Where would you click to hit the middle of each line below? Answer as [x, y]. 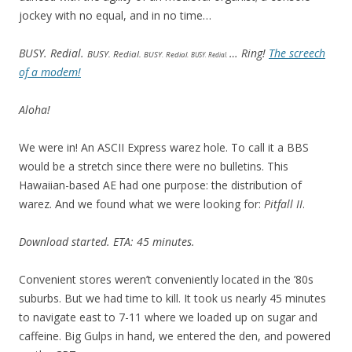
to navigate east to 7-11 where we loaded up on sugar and [168, 317]
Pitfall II [283, 204]
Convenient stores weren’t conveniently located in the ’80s [166, 279]
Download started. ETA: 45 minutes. [107, 242]
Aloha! [35, 110]
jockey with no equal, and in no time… [115, 15]
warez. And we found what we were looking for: [141, 204]
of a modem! [50, 72]
